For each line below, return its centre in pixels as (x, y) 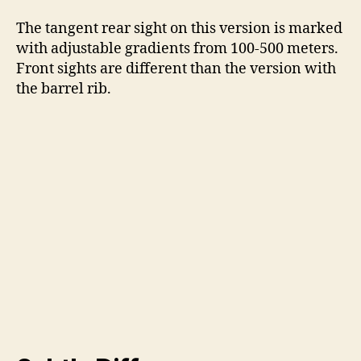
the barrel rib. (64, 89)
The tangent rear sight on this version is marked (179, 29)
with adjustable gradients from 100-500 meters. (179, 49)
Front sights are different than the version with (176, 69)
